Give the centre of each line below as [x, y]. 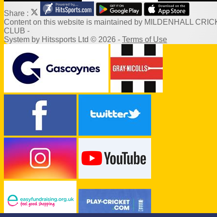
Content [18, 22]
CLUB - [17, 31]
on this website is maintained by [89, 22]
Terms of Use [145, 40]
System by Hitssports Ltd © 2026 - [63, 40]
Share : [17, 14]
